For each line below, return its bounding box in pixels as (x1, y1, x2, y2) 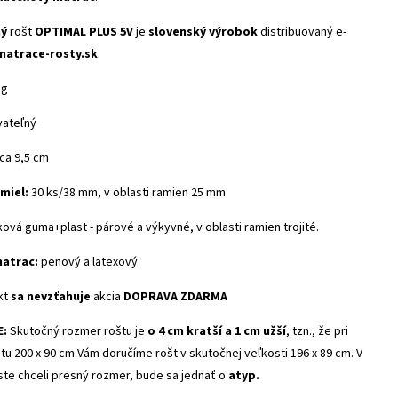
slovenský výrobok (146, 23, 258, 41)
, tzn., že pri (286, 322, 348, 340)
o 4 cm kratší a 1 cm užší (147, 322, 286, 340)
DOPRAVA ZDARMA (123, 288, 227, 306)
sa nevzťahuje (8, 288, 93, 306)
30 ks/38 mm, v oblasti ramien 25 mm (28, 184, 226, 202)
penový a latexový (38, 253, 138, 271)
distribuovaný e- (258, 23, 346, 41)
